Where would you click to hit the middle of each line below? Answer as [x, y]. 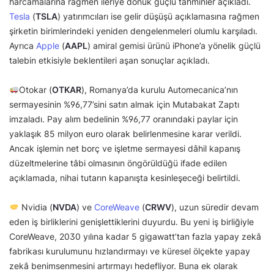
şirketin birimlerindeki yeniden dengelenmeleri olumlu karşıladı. [133, 31]
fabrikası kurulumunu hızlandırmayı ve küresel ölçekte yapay [130, 251]
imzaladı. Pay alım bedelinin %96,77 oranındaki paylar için [124, 119]
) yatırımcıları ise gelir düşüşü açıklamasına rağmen [158, 17]
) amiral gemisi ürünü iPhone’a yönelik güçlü [174, 46]
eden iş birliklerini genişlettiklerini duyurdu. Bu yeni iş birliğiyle [131, 222]
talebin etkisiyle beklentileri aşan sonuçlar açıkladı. [111, 61]
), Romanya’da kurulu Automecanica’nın [159, 90]
